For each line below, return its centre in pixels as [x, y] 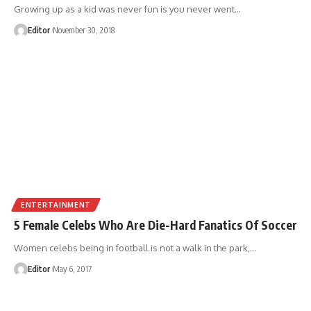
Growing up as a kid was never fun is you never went [124, 9]
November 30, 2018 [84, 30]
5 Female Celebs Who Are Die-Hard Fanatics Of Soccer [155, 225]
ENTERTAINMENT [56, 204]
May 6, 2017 [72, 269]
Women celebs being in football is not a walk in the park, [132, 247]
